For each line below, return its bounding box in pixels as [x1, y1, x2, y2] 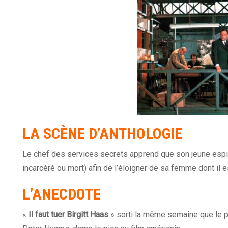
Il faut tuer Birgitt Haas [28, 210, 108, 220]
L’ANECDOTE [22, 185, 101, 204]
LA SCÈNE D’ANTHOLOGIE [22, 125, 182, 143]
